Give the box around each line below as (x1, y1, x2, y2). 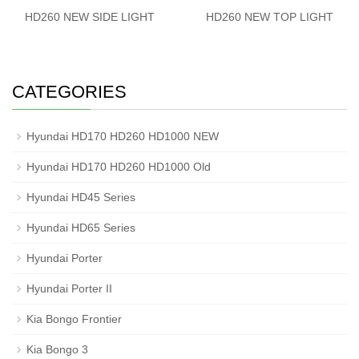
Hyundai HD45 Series (26, 190, 135, 204)
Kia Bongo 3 (26, 342, 88, 356)
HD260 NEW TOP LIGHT (205, 10, 333, 23)
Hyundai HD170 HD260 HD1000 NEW (26, 129, 219, 143)
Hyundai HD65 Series (26, 220, 135, 234)
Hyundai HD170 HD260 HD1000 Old (26, 159, 211, 173)
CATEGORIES (12, 81, 127, 102)
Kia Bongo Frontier (26, 312, 122, 325)
